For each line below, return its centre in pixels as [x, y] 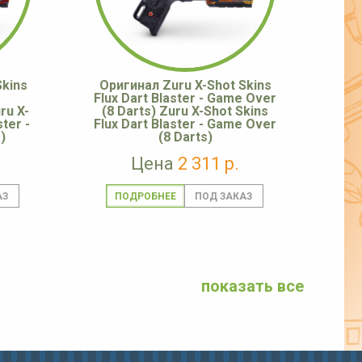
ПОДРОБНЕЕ [145, 197]
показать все [253, 286]
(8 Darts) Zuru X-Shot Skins [185, 112]
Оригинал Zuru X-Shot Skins [185, 86]
